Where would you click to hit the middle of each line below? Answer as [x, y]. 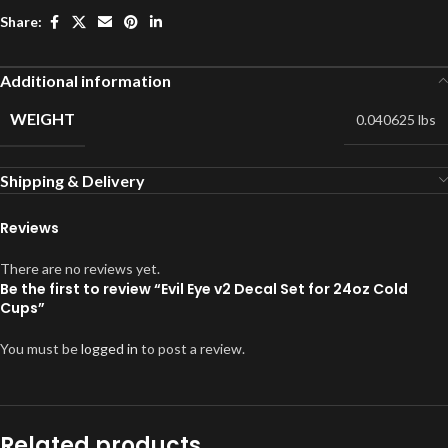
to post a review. [191, 348]
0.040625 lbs [396, 119]
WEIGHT [42, 118]
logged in [109, 348]
